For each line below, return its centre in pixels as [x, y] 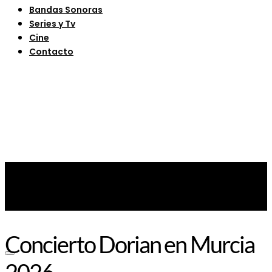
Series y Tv [52, 23]
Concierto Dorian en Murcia [130, 244]
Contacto [51, 51]
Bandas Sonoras [66, 9]
